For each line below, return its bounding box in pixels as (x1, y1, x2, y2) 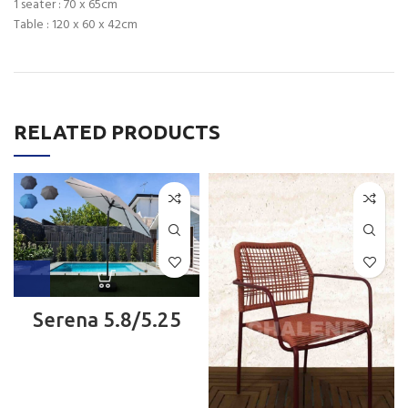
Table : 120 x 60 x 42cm (14, 15, 138, 36)
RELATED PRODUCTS (14, 120, 220, 144)
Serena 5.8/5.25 (32, 308, 181, 331)
